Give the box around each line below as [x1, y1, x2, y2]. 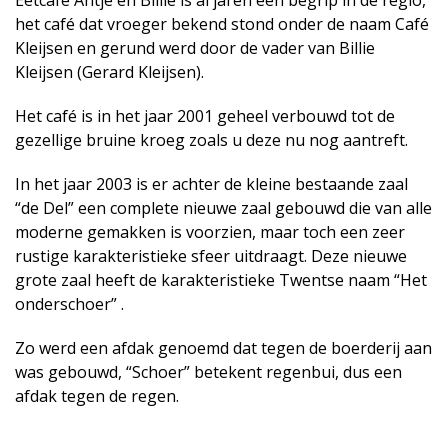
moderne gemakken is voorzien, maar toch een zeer [15, 221, 405, 244]
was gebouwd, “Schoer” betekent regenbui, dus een [15, 361, 402, 384]
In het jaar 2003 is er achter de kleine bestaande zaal [15, 173, 408, 196]
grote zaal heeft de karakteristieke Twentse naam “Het [15, 269, 427, 292]
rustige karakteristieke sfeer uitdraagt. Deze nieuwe [15, 245, 407, 268]
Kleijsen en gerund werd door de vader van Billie [15, 37, 375, 60]
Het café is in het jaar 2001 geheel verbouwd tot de [15, 105, 395, 128]
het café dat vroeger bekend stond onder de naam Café [15, 13, 429, 36]
